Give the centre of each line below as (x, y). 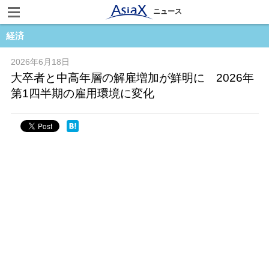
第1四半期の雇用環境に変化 (82, 93)
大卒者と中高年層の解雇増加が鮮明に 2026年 (132, 78)
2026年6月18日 (40, 62)
